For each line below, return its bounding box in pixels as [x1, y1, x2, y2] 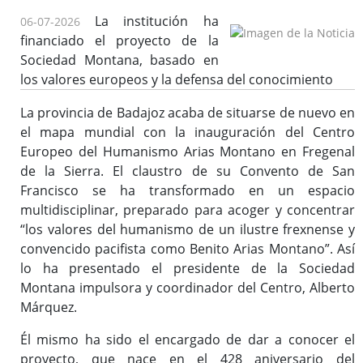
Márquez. [20, 298, 77, 317]
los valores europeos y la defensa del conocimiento [20, 70, 333, 89]
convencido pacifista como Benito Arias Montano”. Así [20, 240, 355, 258]
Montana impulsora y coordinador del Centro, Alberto [20, 279, 355, 297]
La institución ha [80, 12, 219, 31]
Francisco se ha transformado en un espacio [20, 181, 355, 200]
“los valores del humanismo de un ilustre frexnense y [20, 220, 355, 239]
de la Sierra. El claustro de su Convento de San [20, 162, 355, 181]
